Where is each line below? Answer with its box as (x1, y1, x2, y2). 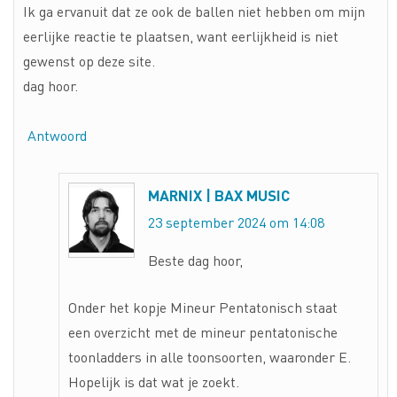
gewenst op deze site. (23, 51, 155, 70)
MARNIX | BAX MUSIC (148, 184, 290, 205)
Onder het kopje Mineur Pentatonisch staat (68, 297, 338, 316)
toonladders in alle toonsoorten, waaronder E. (68, 346, 351, 366)
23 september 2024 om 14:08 (148, 212, 324, 231)
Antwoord (27, 125, 87, 144)
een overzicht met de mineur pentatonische (68, 322, 338, 341)
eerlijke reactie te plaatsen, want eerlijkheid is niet (23, 26, 339, 45)
